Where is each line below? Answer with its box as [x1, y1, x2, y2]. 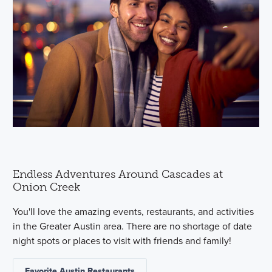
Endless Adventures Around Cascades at [13, 167, 223, 181]
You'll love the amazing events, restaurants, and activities [13, 204, 254, 219]
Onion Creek [13, 180, 81, 194]
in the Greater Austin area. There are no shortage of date [13, 219, 253, 233]
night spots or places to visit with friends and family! [13, 233, 232, 248]
